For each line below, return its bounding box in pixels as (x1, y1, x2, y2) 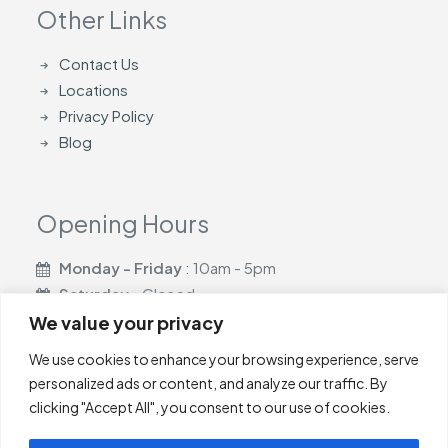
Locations (58, 80, 128, 99)
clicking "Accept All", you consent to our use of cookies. (29, 397, 390, 416)
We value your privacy (29, 310, 224, 334)
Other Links (36, 4, 167, 34)
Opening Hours (36, 208, 209, 238)
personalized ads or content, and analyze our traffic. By (29, 373, 388, 392)
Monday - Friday (58, 258, 182, 277)
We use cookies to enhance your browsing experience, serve (29, 349, 419, 368)
